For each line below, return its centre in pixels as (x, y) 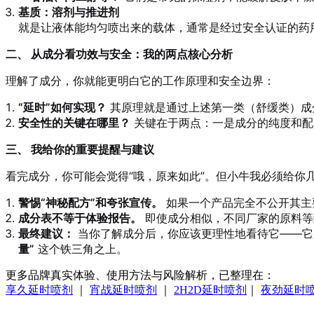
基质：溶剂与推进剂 (69, 12)
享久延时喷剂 (39, 290)
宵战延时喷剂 (123, 290)
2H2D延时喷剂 (210, 290)
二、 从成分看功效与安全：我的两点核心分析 (119, 54)
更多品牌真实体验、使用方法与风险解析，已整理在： (140, 275)
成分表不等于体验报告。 (80, 218)
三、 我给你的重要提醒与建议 (80, 150)
